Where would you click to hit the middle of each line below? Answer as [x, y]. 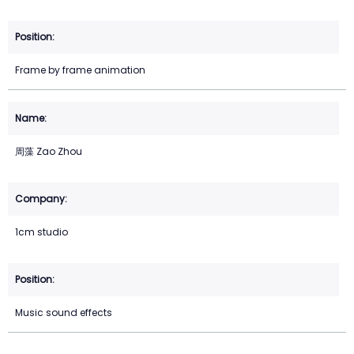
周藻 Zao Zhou [49, 152]
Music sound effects [64, 313]
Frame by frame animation [80, 70]
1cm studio [41, 232]
